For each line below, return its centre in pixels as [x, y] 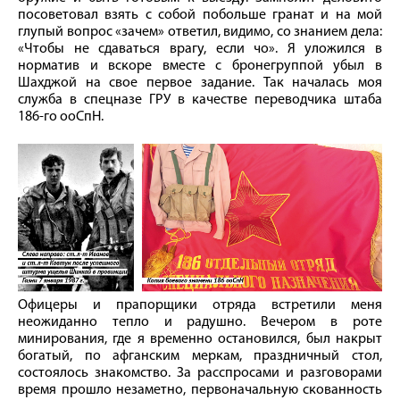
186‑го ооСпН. [61, 117]
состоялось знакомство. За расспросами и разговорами [200, 373]
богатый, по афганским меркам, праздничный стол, [200, 356]
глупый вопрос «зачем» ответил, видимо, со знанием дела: [200, 33]
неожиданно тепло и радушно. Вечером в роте [200, 322]
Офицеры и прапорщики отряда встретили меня [200, 305]
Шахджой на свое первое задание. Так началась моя [200, 83]
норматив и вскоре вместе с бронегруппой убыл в [200, 67]
